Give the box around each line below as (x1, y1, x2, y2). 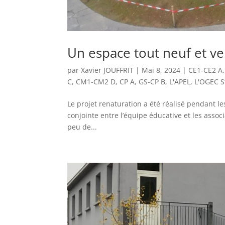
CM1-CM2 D (76, 77, 116, 87)
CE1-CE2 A (188, 65, 223, 75)
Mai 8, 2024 (142, 65, 181, 75)
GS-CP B (139, 77, 166, 87)
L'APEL (169, 77, 191, 87)
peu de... (67, 122, 97, 132)
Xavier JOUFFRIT (81, 65, 134, 75)
